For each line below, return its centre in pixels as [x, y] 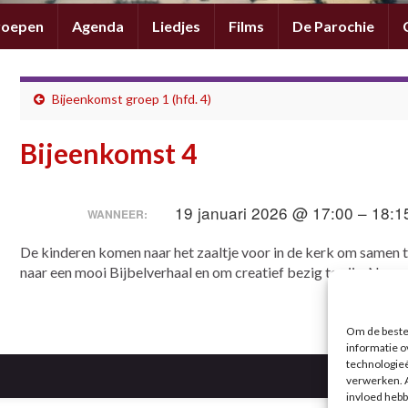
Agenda [98, 25]
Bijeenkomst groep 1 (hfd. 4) [132, 98]
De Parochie [333, 25]
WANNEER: [117, 214]
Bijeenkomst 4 [109, 153]
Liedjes [176, 25]
